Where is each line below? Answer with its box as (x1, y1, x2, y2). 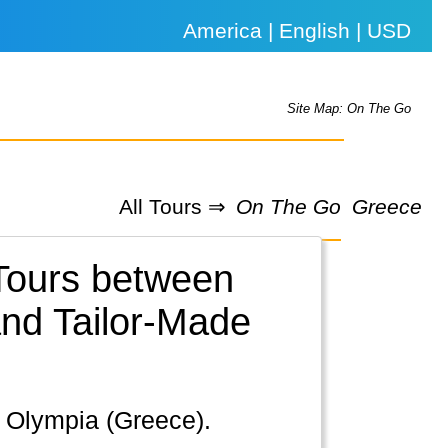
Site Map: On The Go (287, 101, 412, 117)
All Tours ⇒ (118, 194, 226, 218)
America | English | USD (183, 19, 412, 42)
